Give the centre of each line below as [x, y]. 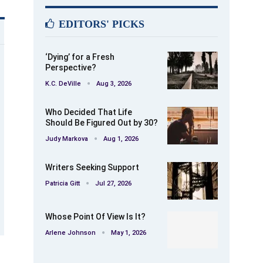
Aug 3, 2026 [114, 84]
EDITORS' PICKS [100, 24]
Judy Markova [68, 139]
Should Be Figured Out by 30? [102, 123]
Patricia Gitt [63, 184]
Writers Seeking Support [92, 168]
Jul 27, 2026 [113, 184]
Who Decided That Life [89, 112]
